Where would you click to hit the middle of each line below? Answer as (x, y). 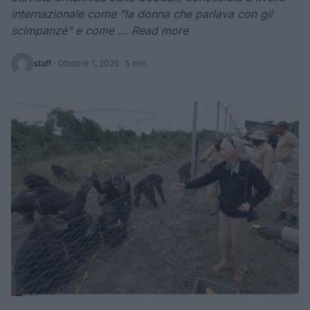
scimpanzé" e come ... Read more (100, 30)
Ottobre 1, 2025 (88, 63)
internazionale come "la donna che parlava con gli (142, 14)
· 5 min (133, 63)
